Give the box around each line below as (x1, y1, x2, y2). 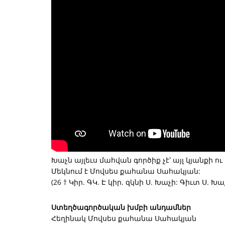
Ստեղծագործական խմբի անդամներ (51, 202, 191, 212)
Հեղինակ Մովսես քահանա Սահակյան (51, 213, 196, 223)
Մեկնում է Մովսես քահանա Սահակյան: (51, 166, 200, 176)
